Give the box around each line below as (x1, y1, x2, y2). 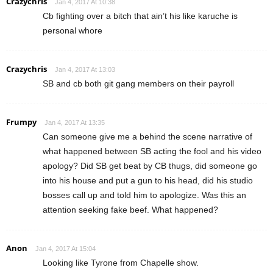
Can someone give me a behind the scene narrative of (43, 132, 252, 142)
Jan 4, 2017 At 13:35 (44, 119, 105, 127)
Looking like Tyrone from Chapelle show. (43, 258, 199, 268)
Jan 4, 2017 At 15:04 (35, 245, 96, 253)
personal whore (43, 26, 102, 36)
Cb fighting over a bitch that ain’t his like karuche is (43, 11, 238, 21)
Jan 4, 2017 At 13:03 (55, 66, 115, 74)
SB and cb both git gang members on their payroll (43, 79, 234, 89)
